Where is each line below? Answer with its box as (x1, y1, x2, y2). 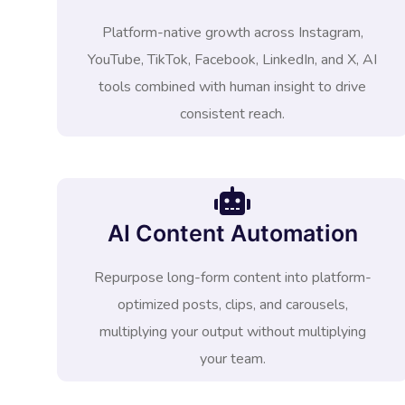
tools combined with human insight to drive (99, 77, 367, 97)
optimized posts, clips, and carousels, (117, 295, 348, 315)
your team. (199, 349, 266, 369)
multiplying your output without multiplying (99, 322, 366, 342)
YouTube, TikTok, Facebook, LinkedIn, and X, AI (88, 50, 378, 70)
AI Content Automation (107, 220, 358, 247)
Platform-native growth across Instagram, (101, 23, 363, 42)
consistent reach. (180, 104, 286, 124)
